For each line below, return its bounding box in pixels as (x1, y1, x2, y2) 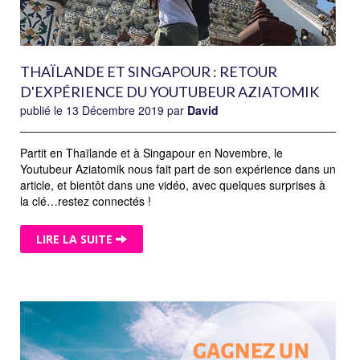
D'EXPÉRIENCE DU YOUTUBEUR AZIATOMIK (20, 83, 319, 101)
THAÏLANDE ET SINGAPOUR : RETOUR (20, 63, 277, 81)
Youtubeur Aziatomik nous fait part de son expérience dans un (20, 161, 336, 178)
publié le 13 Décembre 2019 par (20, 102, 187, 119)
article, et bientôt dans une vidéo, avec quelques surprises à (20, 177, 325, 194)
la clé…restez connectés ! (20, 193, 151, 210)
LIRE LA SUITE (36, 231, 116, 247)
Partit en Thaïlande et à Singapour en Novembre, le (20, 145, 283, 162)
